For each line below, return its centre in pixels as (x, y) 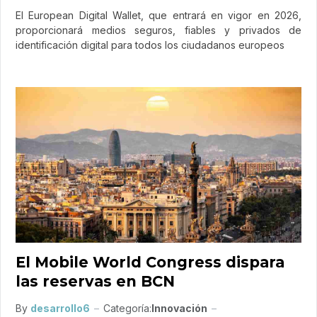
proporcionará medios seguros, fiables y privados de (158, 30)
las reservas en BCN (95, 281)
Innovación (179, 308)
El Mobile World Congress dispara (150, 262)
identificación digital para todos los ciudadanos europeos (150, 45)
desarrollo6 (60, 308)
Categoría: (127, 308)
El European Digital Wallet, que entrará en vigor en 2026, (158, 15)
